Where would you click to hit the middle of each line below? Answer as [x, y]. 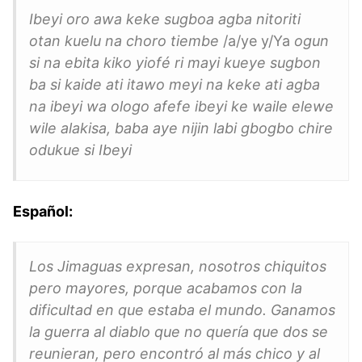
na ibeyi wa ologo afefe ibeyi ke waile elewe [181, 106]
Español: [43, 211]
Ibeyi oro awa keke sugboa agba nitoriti [165, 19]
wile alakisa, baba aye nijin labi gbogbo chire [181, 128]
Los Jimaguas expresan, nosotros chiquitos [178, 266]
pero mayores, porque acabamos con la [166, 288]
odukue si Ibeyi [80, 149]
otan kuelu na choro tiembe [126, 40]
